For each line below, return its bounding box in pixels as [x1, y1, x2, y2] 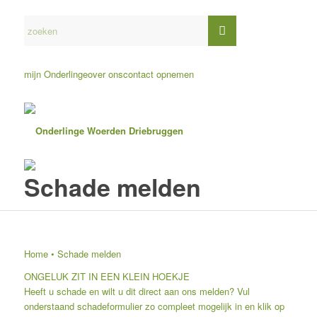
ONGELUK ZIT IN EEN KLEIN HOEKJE [23, 270, 190, 284]
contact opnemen [122, 67, 194, 81]
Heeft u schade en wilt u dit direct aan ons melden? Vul [23, 284, 250, 299]
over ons [87, 67, 123, 81]
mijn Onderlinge [23, 67, 88, 81]
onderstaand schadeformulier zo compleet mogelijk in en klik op [23, 299, 284, 313]
